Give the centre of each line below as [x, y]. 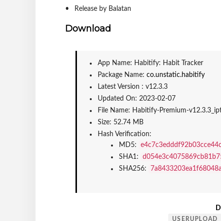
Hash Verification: [125, 134]
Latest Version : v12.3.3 [133, 87]
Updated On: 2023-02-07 [137, 98]
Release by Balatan [103, 9]
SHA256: [134, 168]
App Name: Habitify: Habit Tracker [150, 63]
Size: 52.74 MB [121, 122]
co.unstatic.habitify [176, 75]
